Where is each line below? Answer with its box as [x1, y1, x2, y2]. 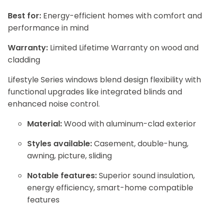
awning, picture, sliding [27, 150, 112, 161]
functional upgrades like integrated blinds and [8, 86, 182, 97]
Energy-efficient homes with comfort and [41, 10, 202, 21]
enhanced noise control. [8, 98, 100, 109]
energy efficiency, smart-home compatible [27, 182, 193, 193]
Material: [27, 118, 62, 129]
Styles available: [27, 138, 92, 149]
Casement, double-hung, [92, 138, 188, 149]
